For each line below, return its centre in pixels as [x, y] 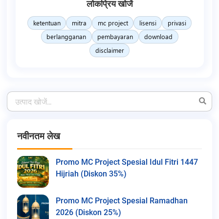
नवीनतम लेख [39, 136]
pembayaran [115, 36]
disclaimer [109, 50]
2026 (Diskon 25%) [88, 212]
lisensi [148, 22]
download [158, 36]
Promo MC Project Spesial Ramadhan [122, 200]
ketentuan [47, 22]
